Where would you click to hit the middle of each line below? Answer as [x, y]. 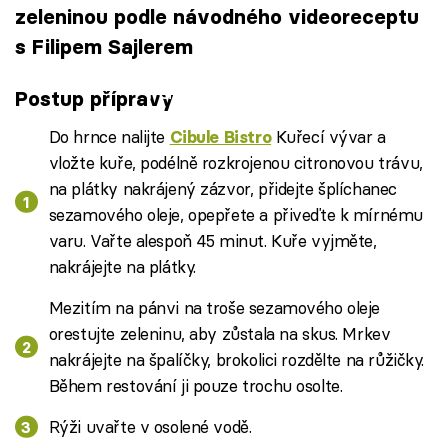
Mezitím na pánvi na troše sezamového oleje [214, 307]
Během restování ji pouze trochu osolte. [195, 385]
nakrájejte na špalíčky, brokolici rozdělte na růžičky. [236, 359]
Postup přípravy [94, 99]
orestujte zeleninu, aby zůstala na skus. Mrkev [219, 333]
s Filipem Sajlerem [104, 46]
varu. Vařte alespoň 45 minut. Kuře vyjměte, [212, 240]
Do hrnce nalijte [109, 136]
